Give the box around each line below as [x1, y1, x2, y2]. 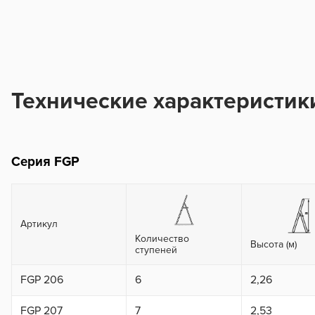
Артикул [20, 218, 58, 231]
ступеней [135, 244, 177, 257]
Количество [135, 233, 189, 245]
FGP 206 [20, 273, 63, 288]
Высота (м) [250, 238, 297, 251]
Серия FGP [11, 154, 79, 171]
